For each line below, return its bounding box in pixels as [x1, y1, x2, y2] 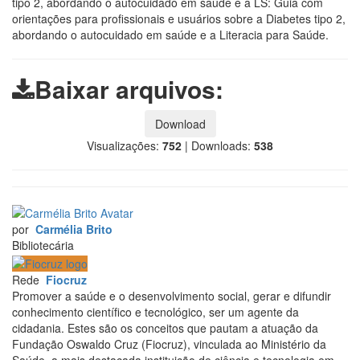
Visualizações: [87, 137, 162, 153]
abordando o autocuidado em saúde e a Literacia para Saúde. [12, 26, 329, 43]
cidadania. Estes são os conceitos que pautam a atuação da [12, 319, 318, 336]
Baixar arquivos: [35, 71, 223, 106]
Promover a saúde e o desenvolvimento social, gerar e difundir [12, 287, 331, 304]
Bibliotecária [12, 237, 74, 254]
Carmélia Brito [35, 221, 112, 238]
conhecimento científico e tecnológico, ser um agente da [12, 303, 299, 320]
